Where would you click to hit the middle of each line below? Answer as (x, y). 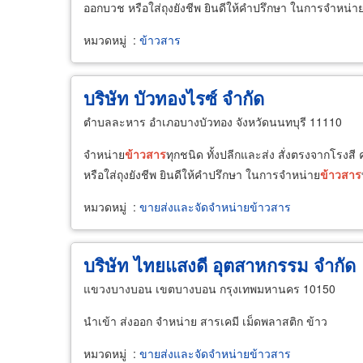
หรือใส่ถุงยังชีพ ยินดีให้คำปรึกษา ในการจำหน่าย (202, 174)
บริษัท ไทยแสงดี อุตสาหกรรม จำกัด (220, 265)
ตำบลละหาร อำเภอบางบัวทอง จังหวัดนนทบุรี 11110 (213, 122)
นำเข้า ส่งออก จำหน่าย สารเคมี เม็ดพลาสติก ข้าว (205, 321)
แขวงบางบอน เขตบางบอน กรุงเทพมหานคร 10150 (209, 288)
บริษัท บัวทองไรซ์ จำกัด (174, 98)
